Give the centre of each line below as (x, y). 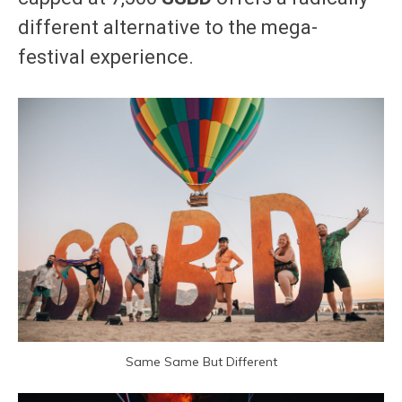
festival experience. (106, 57)
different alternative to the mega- (168, 28)
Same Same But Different (201, 361)
